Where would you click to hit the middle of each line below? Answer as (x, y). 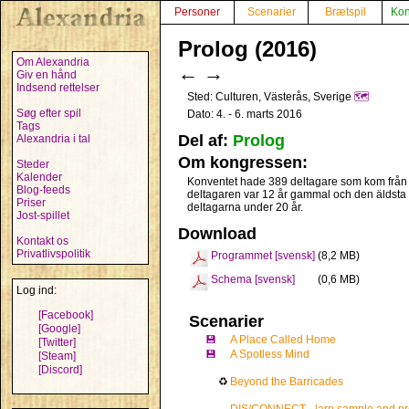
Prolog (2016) (247, 49)
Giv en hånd (47, 75)
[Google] (59, 329)
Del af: (205, 141)
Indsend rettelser (58, 88)
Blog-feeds (43, 190)
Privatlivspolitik (53, 254)
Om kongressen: (243, 163)
